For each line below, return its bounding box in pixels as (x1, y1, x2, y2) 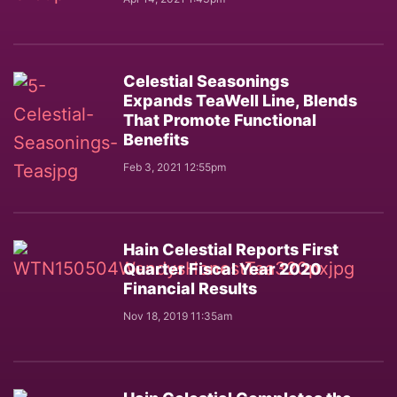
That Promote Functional (123, 111, 316, 129)
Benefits (123, 130, 189, 149)
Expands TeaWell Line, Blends (123, 91, 357, 110)
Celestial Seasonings (123, 72, 289, 90)
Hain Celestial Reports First (123, 240, 339, 259)
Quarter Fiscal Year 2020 (123, 260, 322, 278)
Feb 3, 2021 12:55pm (123, 160, 226, 174)
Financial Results (123, 279, 257, 298)
